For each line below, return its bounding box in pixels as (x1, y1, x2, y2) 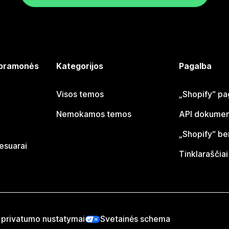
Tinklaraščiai (178, 149, 228, 159)
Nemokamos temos (56, 109, 132, 119)
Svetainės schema (100, 214, 170, 224)
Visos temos (56, 89, 104, 99)
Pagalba (178, 61, 212, 71)
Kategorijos (56, 61, 104, 71)
